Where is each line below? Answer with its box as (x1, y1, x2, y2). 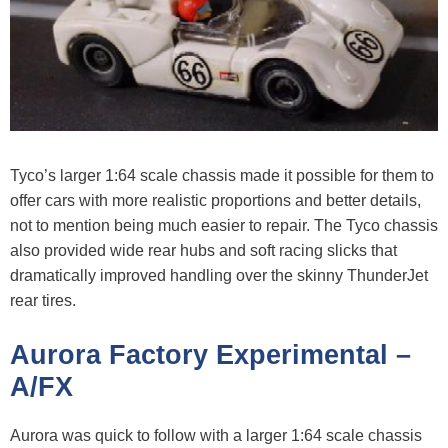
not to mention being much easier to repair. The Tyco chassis (10, 217, 438, 235)
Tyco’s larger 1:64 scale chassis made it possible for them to (10, 167, 434, 185)
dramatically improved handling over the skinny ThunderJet (10, 267, 428, 285)
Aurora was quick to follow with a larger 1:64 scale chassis (10, 426, 422, 444)
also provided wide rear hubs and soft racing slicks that (10, 242, 397, 260)
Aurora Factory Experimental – (10, 339, 411, 370)
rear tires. (10, 292, 76, 310)
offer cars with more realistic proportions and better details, (10, 192, 421, 210)
